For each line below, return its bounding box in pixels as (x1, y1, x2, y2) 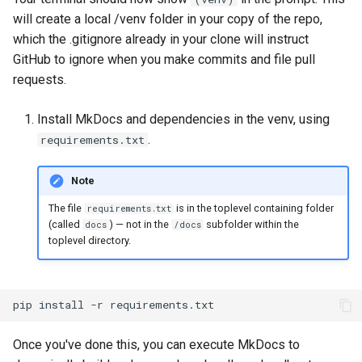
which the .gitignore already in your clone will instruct (13, 31, 309, 47)
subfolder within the (204, 218, 300, 231)
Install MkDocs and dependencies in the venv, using (37, 111, 330, 127)
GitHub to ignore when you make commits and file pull (13, 51, 315, 67)
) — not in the (108, 218, 171, 231)
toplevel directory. (48, 234, 131, 247)
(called (48, 218, 82, 231)
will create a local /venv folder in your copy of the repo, (13, 11, 322, 27)
